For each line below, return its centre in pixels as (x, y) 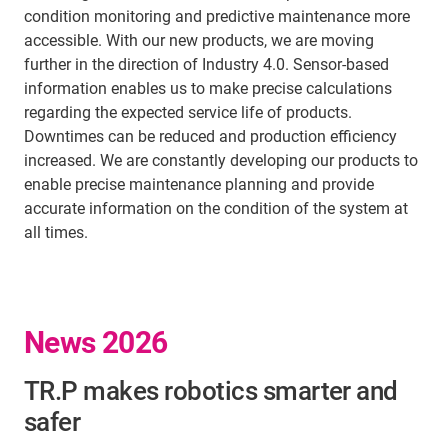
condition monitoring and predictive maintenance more (217, 16)
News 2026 (96, 342)
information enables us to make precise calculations (208, 88)
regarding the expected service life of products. (188, 112)
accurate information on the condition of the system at (216, 208)
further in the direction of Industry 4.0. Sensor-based (206, 64)
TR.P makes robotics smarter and (211, 391)
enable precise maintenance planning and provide (199, 184)
